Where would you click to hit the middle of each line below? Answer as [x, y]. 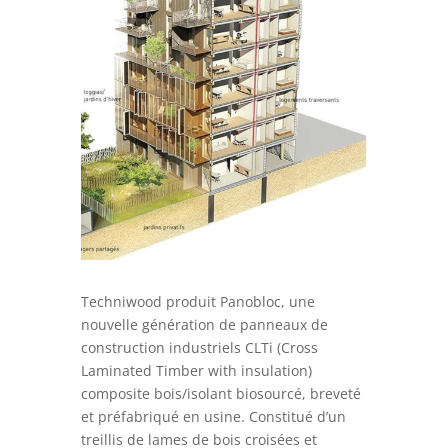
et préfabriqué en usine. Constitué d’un [213, 416]
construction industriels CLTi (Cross [199, 347]
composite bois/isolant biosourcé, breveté [220, 393]
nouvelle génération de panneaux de [204, 324]
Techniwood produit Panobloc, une [197, 301]
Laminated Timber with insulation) [196, 370]
